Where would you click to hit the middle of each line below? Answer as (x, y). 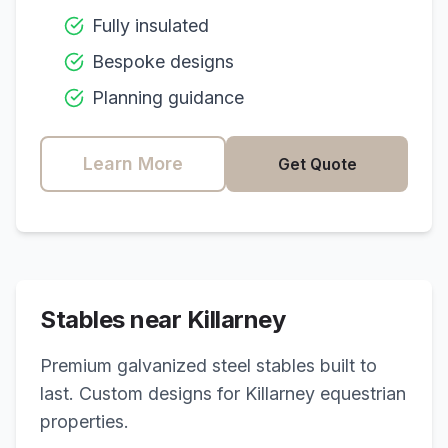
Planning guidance (168, 97)
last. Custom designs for (142, 393)
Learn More (133, 163)
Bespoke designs (163, 61)
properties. (84, 421)
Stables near (113, 319)
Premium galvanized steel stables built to (208, 365)
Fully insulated (150, 25)
